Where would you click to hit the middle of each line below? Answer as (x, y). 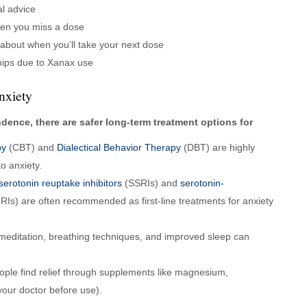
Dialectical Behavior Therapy (119, 147)
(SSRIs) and (151, 183)
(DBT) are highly (218, 147)
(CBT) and (32, 147)
